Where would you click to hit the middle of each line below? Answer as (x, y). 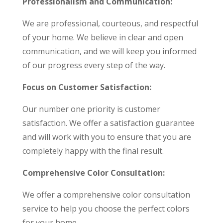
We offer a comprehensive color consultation (106, 194)
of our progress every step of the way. (94, 65)
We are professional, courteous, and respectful (110, 23)
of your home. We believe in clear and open (103, 37)
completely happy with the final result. (93, 151)
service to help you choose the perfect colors (106, 208)
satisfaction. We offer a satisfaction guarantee (108, 123)
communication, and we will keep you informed (109, 51)
